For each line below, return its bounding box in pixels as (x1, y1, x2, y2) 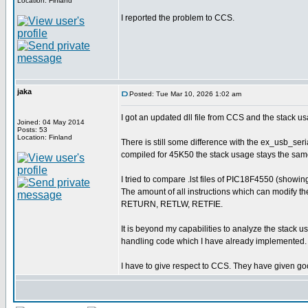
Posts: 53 (17, 126, 47, 133)
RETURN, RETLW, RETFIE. (121, 199, 223, 209)
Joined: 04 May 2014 (17, 118, 85, 126)
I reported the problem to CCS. (121, 13, 234, 23)
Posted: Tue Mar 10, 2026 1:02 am (129, 90, 241, 98)
